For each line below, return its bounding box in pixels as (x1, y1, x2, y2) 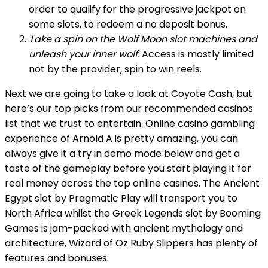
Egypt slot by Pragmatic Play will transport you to (5, 191, 237, 205)
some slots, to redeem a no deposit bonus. (29, 17, 227, 31)
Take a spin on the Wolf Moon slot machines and (29, 32, 257, 46)
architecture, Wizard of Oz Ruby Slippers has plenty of (5, 236, 258, 250)
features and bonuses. (5, 251, 109, 265)
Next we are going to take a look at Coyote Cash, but (5, 87, 252, 100)
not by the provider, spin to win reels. (29, 62, 202, 76)
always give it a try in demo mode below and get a (5, 147, 240, 160)
